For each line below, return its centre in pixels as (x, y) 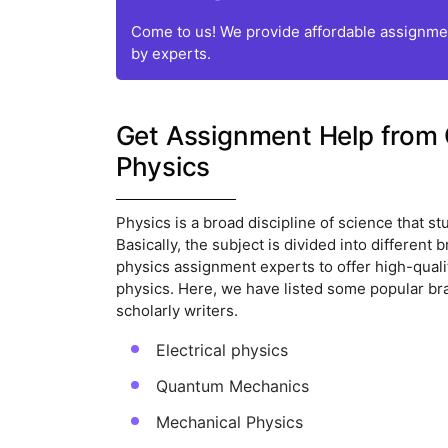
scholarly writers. (176, 311)
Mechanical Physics (229, 422)
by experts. (170, 54)
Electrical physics (221, 350)
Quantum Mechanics (232, 386)
